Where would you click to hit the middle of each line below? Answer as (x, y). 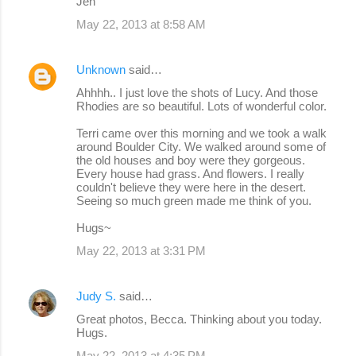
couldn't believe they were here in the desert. (191, 188)
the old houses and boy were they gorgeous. (191, 161)
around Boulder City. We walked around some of (201, 147)
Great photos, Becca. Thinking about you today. (199, 319)
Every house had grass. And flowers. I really (190, 174)
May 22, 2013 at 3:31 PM (141, 251)
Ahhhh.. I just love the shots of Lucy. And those (197, 93)
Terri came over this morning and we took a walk (201, 133)
